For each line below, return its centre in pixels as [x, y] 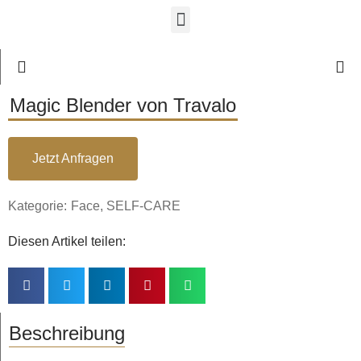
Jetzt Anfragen [73, 158]
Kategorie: [37, 206]
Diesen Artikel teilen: [67, 241]
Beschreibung [67, 333]
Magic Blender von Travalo [123, 105]
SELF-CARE [143, 206]
